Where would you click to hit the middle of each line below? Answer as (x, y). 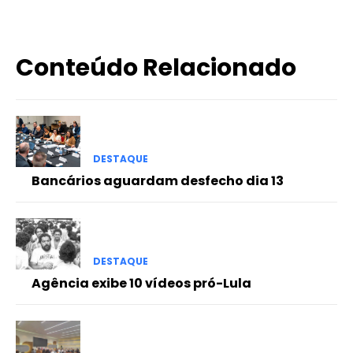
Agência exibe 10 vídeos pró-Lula (141, 284)
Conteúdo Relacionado (156, 67)
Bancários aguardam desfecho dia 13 (158, 180)
